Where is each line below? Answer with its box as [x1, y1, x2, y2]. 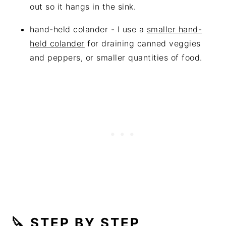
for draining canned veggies [84, 38, 201, 48]
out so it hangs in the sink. [30, 1, 136, 12]
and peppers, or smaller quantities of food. [30, 52, 202, 63]
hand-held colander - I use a [30, 24, 147, 34]
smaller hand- [146, 24, 202, 34]
